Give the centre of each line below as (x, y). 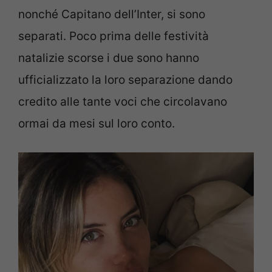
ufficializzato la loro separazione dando (125, 80)
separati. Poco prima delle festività (114, 36)
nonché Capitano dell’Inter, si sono (112, 15)
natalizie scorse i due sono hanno (109, 58)
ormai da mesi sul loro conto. (97, 124)
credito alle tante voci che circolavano (123, 102)
